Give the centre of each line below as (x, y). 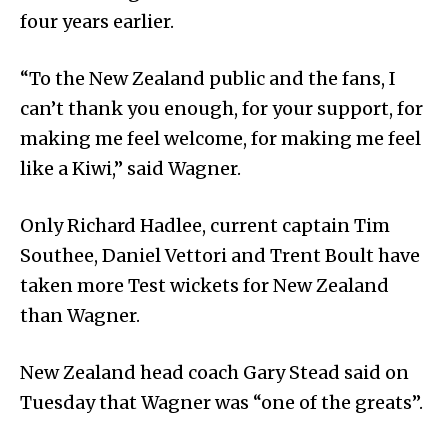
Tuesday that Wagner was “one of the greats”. (221, 403)
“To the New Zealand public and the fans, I (208, 79)
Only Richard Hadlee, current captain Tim (205, 226)
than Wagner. (80, 316)
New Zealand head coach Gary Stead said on (214, 373)
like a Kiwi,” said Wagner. (130, 169)
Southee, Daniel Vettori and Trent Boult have (220, 256)
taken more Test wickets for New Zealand (204, 286)
